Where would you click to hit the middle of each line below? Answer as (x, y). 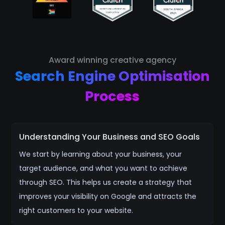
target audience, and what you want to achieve (103, 168)
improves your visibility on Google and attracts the (108, 197)
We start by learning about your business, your (101, 154)
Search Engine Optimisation (112, 76)
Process (113, 96)
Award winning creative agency (112, 60)
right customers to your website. (76, 211)
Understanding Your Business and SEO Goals (110, 137)
